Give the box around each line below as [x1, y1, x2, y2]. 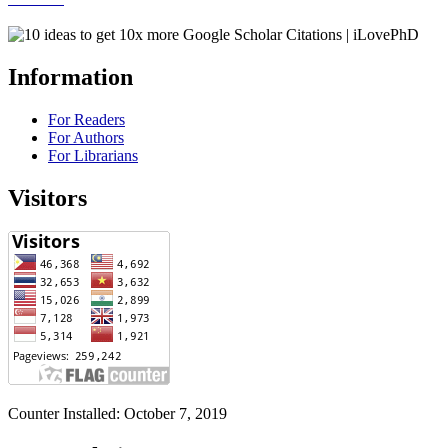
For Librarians [48, 146, 138, 164]
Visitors [8, 184, 87, 211]
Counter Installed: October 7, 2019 [8, 405, 231, 423]
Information [8, 63, 133, 90]
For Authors [48, 128, 124, 146]
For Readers [48, 110, 125, 128]
